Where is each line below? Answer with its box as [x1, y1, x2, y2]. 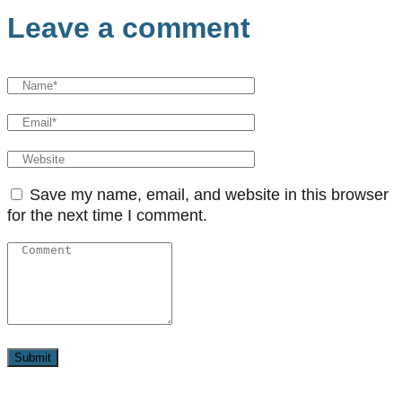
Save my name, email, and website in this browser [30, 185, 389, 204]
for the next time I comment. [7, 205, 207, 224]
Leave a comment [7, 11, 250, 44]
